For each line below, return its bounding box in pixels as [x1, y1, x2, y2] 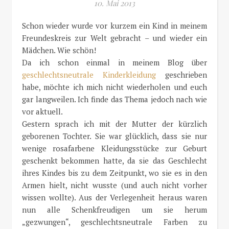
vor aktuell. [22, 106, 63, 117]
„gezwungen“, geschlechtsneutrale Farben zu [22, 217, 207, 227]
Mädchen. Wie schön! [22, 45, 96, 55]
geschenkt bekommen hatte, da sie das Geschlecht [22, 155, 207, 166]
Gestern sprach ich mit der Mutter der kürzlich [22, 119, 207, 129]
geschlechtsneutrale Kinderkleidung [22, 70, 156, 80]
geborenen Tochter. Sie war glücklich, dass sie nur [22, 131, 207, 141]
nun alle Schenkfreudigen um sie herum [22, 204, 207, 215]
